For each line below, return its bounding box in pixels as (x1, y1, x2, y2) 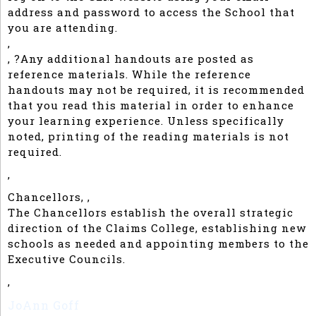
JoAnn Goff (8, 298, 83, 312)
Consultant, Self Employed (83, 298, 249, 312)
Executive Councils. (8, 252, 126, 266)
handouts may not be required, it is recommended (8, 83, 305, 97)
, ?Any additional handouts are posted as (8, 51, 254, 66)
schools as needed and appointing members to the (8, 236, 309, 250)
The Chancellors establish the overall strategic (8, 205, 293, 219)
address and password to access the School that (8, 5, 295, 19)
